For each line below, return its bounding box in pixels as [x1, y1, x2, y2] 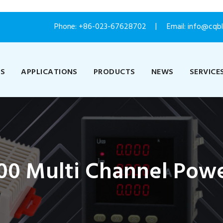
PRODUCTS [93, 65, 135, 79]
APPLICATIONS [21, 65, 78, 79]
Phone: [54, 20, 79, 33]
